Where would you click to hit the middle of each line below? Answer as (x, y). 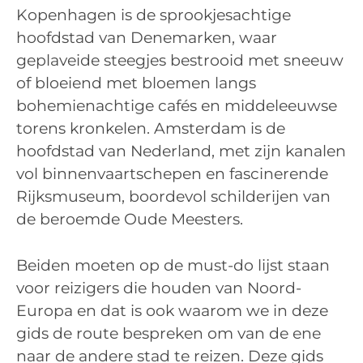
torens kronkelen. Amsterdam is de (151, 129)
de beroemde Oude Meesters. (130, 220)
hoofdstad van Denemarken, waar (147, 38)
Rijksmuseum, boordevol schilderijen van (173, 197)
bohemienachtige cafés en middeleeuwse (177, 106)
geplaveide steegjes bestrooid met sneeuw (180, 61)
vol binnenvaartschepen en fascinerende (172, 174)
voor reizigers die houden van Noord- (159, 288)
